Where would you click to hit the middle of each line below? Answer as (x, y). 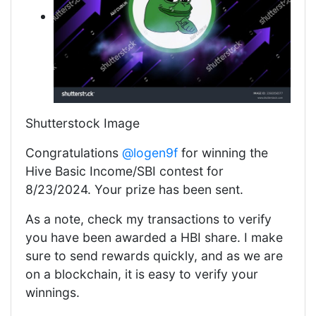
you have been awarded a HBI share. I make (154, 237)
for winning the (223, 152)
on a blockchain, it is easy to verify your (142, 274)
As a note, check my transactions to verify (148, 219)
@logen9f (150, 152)
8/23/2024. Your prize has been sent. (134, 189)
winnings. (53, 292)
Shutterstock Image (83, 123)
